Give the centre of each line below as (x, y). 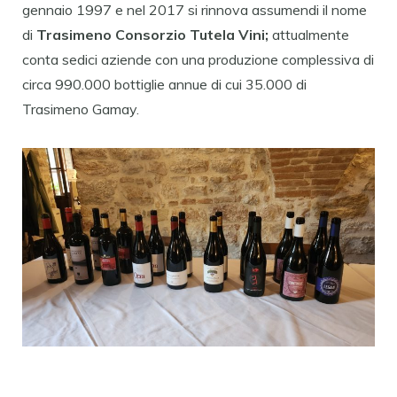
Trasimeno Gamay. (81, 109)
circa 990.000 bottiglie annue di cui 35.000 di (164, 85)
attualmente (309, 35)
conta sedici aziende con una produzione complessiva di (198, 60)
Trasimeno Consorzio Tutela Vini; (152, 35)
